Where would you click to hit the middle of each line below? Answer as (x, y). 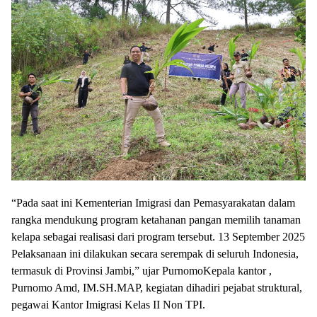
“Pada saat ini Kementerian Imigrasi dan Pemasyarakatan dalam (153, 202)
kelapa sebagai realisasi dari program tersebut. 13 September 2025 (158, 236)
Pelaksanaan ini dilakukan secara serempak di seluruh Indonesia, (155, 253)
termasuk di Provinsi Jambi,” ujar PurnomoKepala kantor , (142, 270)
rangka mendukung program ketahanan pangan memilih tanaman (156, 219)
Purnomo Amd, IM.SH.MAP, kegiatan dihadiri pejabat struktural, (157, 287)
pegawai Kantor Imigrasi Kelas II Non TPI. (108, 304)
